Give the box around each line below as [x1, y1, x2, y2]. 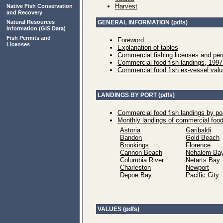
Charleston [120, 164, 151, 171]
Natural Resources [6, 19, 55, 25]
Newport [186, 164, 209, 171]
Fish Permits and [6, 35, 51, 41]
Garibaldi [186, 126, 211, 134]
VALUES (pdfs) [98, 206, 139, 213]
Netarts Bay [186, 156, 220, 164]
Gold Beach [186, 134, 220, 141]
